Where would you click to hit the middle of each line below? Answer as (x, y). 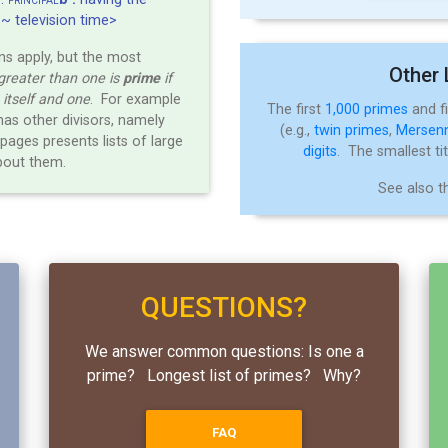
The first (296, 109)
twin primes (351, 130)
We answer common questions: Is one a (224, 351)
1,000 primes (366, 109)
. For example (135, 99)
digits (319, 151)
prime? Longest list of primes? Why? (224, 375)
